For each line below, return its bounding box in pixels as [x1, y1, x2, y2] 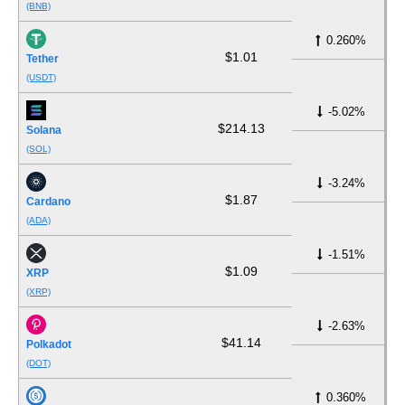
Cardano [26, 195, 71, 209]
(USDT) [26, 72, 56, 83]
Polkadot [26, 338, 71, 352]
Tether [26, 52, 59, 66]
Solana [26, 124, 61, 137]
